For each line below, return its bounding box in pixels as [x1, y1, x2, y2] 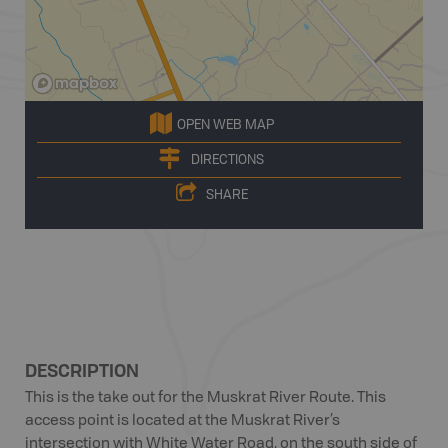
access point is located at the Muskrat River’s [25, 414, 340, 429]
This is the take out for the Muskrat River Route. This [25, 391, 386, 406]
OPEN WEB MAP [176, 118, 274, 132]
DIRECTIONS [191, 153, 264, 167]
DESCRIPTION [25, 358, 139, 382]
